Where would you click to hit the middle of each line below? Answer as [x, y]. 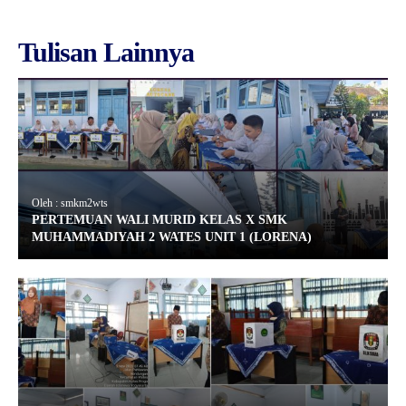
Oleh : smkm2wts [70, 203]
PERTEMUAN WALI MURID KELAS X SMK [159, 220]
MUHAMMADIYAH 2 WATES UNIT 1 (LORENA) [172, 237]
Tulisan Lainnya [106, 52]
